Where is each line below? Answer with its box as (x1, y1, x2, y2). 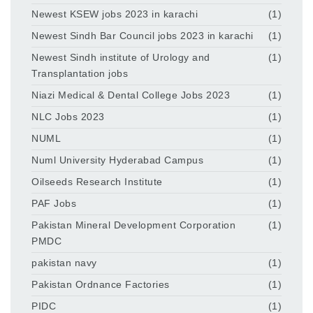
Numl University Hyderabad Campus (31, 154, 203, 166)
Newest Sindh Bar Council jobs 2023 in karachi (31, 30, 254, 42)
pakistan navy (31, 257, 97, 269)
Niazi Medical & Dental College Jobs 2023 (31, 89, 230, 101)
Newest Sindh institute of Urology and (31, 52, 210, 64)
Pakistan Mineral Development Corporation (31, 219, 235, 231)
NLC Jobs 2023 (31, 111, 105, 123)
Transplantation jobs (31, 68, 128, 80)
